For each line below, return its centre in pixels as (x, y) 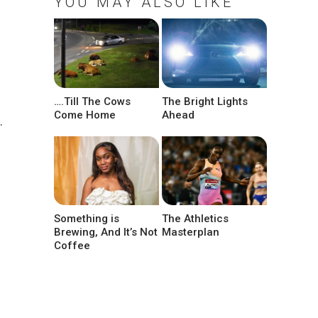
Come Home (85, 115)
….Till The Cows (92, 101)
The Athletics (196, 218)
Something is (87, 218)
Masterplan (191, 232)
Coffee (72, 245)
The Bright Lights (205, 101)
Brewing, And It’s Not (106, 232)
